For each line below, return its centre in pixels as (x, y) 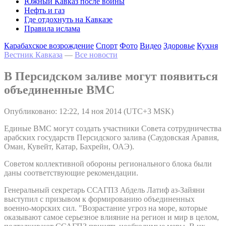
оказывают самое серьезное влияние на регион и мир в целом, (111, 217)
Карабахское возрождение (49, 46)
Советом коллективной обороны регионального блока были (108, 163)
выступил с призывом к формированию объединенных (99, 199)
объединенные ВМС (59, 90)
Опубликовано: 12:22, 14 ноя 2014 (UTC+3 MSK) (89, 111)
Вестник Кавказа (33, 55)
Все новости (96, 55)
